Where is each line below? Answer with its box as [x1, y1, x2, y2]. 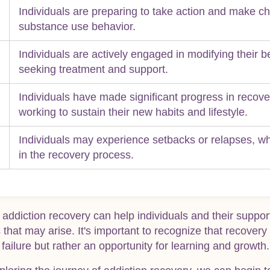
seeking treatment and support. [19, 63, 168, 75]
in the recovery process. [19, 148, 134, 161]
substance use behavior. [19, 20, 136, 33]
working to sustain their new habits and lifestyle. [19, 105, 248, 118]
